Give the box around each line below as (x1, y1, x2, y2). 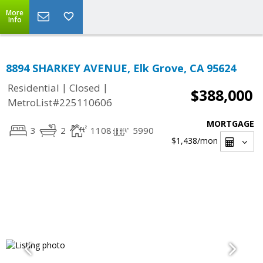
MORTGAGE (207, 118, 254, 129)
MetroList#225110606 (8, 96, 112, 110)
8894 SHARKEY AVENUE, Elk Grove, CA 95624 (6, 61, 236, 75)
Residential (8, 81, 59, 95)
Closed (69, 81, 100, 95)
